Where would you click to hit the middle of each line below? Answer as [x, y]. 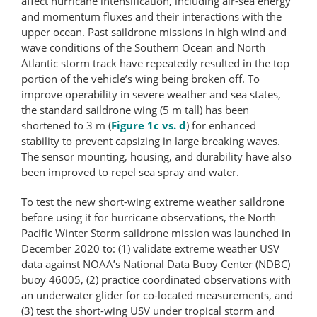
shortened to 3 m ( [66, 125]
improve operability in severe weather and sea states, [151, 94]
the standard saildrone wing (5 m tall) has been [135, 109]
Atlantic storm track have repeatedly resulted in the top [155, 63]
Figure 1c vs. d [149, 125]
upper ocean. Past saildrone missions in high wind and [154, 31]
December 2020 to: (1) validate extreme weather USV [150, 248]
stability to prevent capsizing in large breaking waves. [151, 140]
